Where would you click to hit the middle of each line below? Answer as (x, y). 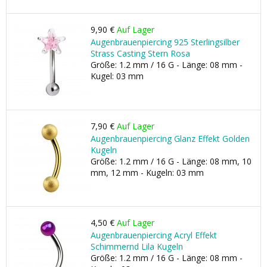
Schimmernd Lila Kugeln (137, 246)
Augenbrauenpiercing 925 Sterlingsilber (165, 42)
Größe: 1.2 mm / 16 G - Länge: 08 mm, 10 (171, 161)
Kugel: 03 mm (117, 76)
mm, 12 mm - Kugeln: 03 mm (147, 173)
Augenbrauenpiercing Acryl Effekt (154, 235)
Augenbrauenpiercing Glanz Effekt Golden (170, 139)
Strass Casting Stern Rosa (140, 53)
